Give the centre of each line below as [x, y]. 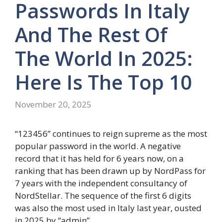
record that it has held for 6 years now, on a [99, 159]
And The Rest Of [91, 34]
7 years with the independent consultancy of [101, 183]
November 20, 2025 [53, 105]
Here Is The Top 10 [103, 82]
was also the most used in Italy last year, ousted [108, 208]
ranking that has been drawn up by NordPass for [110, 171]
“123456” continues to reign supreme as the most [111, 134]
